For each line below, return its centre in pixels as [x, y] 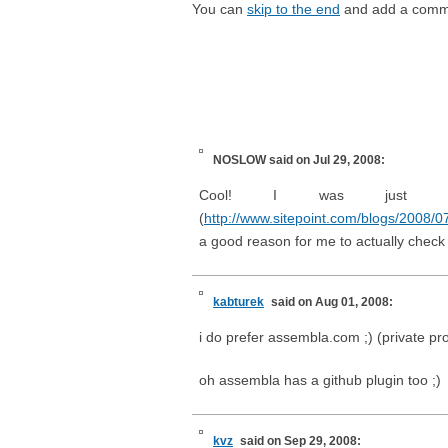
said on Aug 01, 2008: [332, 302]
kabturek [238, 302]
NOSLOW [241, 160]
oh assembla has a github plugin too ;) [320, 380]
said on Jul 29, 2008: [327, 160]
